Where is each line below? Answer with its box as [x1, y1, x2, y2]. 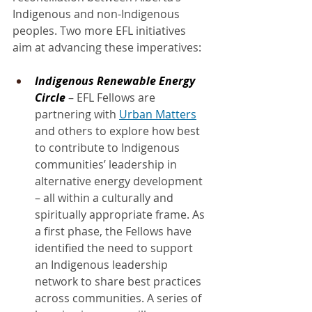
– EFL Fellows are [65, 89, 158, 105]
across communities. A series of [35, 290, 204, 306]
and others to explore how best [35, 123, 203, 139]
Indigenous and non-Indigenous [13, 6, 182, 22]
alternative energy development [35, 173, 205, 189]
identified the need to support [35, 240, 196, 256]
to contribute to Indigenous [35, 139, 182, 155]
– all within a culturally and [35, 189, 176, 205]
